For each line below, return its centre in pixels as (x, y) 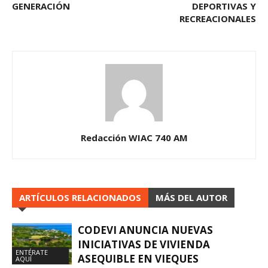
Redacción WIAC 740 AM (134, 137)
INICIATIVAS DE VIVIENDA (144, 244)
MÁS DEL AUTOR (191, 197)
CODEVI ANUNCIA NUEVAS (145, 230)
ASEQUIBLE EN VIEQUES (138, 258)
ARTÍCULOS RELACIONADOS (80, 197)
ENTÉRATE (32, 252)
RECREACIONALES (218, 18)
